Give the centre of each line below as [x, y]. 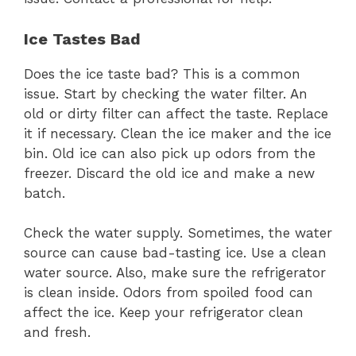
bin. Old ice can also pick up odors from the [170, 153]
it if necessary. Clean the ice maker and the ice [178, 133]
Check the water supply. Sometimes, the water [178, 233]
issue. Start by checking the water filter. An [166, 93]
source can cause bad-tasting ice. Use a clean [175, 253]
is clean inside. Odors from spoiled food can [168, 293]
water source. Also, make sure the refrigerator [175, 273]
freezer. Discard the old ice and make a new [169, 173]
